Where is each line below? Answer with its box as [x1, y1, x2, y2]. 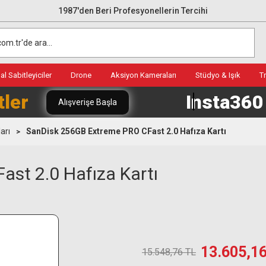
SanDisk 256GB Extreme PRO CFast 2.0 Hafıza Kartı [26, 126, 226, 136]
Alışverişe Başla [58, 97, 117, 107]
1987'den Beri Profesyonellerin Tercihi [58, 5, 208, 15]
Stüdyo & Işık [195, 71, 240, 80]
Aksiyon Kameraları [110, 71, 176, 80]
